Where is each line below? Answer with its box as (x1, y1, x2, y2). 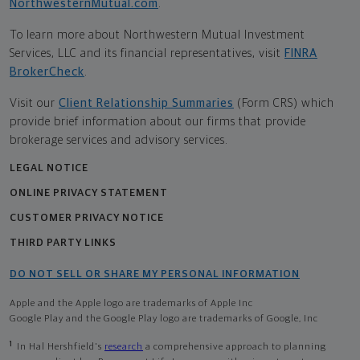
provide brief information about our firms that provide (10, 116, 306, 129)
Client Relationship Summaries (59, 97, 234, 110)
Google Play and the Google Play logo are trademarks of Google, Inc (10, 314, 318, 325)
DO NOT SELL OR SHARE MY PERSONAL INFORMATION (10, 269, 300, 280)
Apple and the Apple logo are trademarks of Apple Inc (10, 299, 253, 309)
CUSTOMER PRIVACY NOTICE (10, 213, 164, 224)
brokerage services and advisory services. (10, 134, 228, 147)
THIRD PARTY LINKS (10, 238, 117, 249)
